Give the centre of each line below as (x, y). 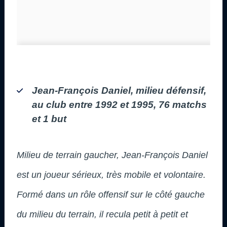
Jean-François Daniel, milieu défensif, (119, 90)
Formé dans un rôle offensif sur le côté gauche (111, 194)
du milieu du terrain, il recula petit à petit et (102, 214)
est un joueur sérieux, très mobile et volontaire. (111, 175)
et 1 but (49, 119)
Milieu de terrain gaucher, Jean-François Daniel (112, 155)
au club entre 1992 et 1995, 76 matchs (119, 104)
